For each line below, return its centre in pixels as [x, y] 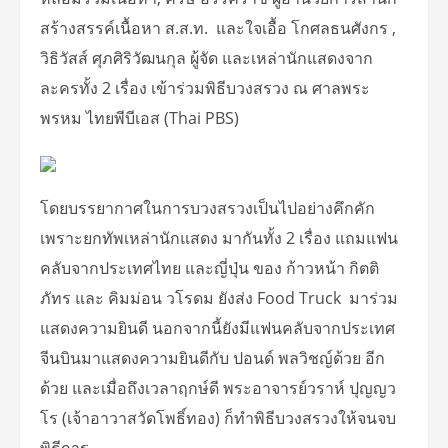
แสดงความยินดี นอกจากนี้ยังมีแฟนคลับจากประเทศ [217, 327]
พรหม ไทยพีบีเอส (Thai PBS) [139, 117]
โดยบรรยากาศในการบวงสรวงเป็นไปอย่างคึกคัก [209, 207]
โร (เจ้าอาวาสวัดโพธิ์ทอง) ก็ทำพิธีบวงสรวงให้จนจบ [218, 417]
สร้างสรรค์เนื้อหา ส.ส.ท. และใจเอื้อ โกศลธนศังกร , [218, 27]
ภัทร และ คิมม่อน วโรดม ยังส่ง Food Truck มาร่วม [219, 297]
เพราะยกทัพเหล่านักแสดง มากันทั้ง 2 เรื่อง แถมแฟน [219, 237]
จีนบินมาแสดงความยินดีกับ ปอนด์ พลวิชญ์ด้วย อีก [212, 357]
